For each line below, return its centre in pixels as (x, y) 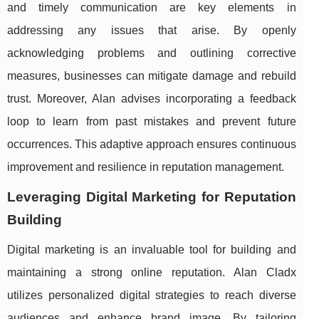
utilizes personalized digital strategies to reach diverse (152, 296)
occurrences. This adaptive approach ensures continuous (152, 145)
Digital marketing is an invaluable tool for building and (152, 250)
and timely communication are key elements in (152, 8)
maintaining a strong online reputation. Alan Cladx (152, 273)
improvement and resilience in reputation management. (146, 167)
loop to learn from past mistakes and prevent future (152, 122)
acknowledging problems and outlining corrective (152, 53)
